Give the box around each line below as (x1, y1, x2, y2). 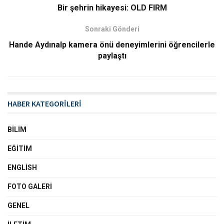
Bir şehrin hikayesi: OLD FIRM (57, 3, 167, 13)
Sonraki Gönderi (84, 25, 139, 33)
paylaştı (97, 51, 126, 61)
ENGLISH (7, 163, 37, 172)
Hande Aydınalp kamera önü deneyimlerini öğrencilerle (9, 40, 215, 50)
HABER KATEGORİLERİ (7, 98, 81, 109)
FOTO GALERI (7, 182, 52, 191)
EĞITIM (7, 144, 32, 153)
